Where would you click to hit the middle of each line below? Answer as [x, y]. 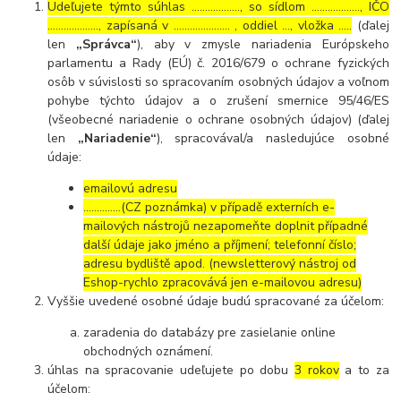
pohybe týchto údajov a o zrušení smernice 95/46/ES [218, 100]
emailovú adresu [131, 188]
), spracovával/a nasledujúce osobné [273, 138]
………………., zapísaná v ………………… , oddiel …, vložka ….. [200, 25]
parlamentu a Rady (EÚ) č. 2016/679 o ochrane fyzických [218, 63]
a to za [364, 370]
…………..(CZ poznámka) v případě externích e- [209, 207]
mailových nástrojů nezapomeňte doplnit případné [226, 226]
